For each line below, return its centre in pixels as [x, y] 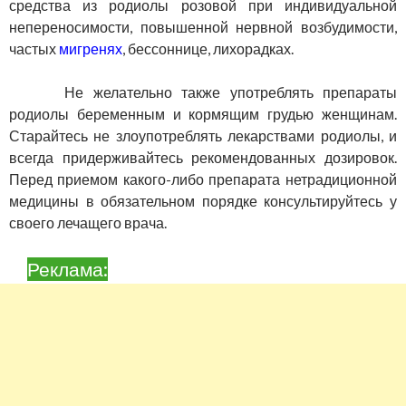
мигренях [91, 49]
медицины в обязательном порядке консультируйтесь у [203, 201]
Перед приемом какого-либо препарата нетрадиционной [203, 179]
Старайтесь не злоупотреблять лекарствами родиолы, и [203, 136]
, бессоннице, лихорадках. [208, 49]
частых [34, 49]
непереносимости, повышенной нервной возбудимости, [203, 27]
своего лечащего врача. [88, 223]
